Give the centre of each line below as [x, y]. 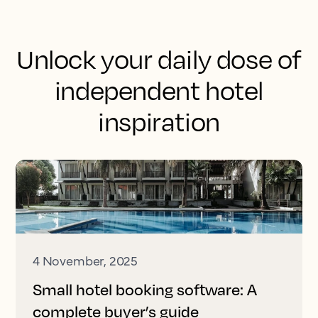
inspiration [159, 121]
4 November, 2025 [86, 260]
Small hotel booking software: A [145, 289]
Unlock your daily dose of [159, 59]
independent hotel [159, 90]
